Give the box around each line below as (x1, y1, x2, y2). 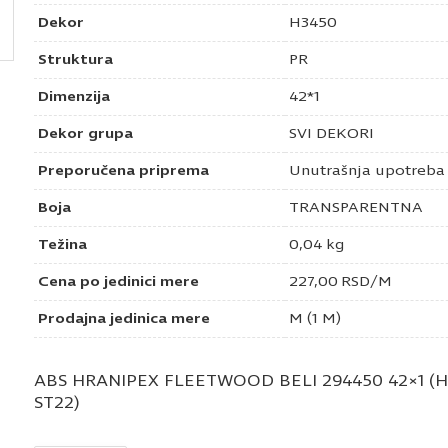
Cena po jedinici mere (38, 273, 199, 291)
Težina (38, 236, 87, 254)
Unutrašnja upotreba (289, 162, 445, 180)
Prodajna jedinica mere (38, 310, 210, 328)
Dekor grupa (38, 125, 133, 143)
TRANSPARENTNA (289, 199, 423, 217)
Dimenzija (38, 88, 110, 106)
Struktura (38, 51, 113, 69)
